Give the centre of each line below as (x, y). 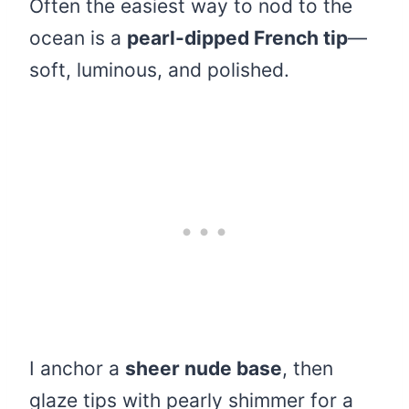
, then (308, 369)
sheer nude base (204, 369)
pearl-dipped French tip (237, 38)
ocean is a (78, 38)
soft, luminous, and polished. (159, 70)
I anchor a (77, 369)
